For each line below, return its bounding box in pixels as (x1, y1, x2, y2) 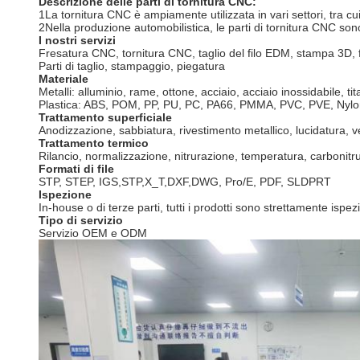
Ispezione (39, 188, 92, 201)
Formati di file (39, 162, 114, 175)
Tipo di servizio (39, 214, 123, 227)
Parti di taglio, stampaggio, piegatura (39, 59, 225, 72)
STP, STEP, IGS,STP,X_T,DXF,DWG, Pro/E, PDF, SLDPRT (39, 175, 331, 188)
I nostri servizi (39, 34, 116, 47)
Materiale (39, 72, 88, 85)
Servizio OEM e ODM (39, 227, 147, 239)
